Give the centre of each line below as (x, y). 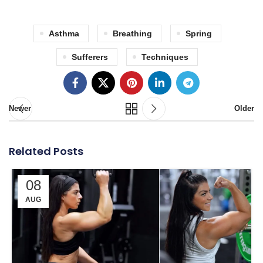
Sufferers (90, 57)
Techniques (165, 57)
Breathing (132, 33)
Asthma (64, 33)
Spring (198, 33)
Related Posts (46, 151)
